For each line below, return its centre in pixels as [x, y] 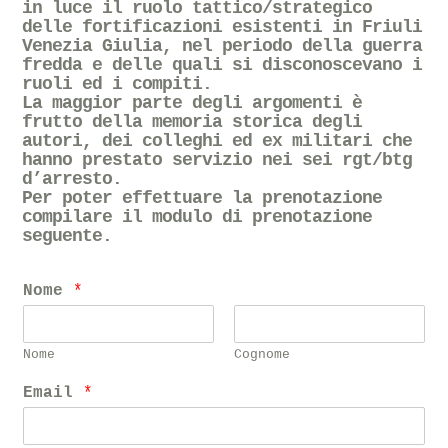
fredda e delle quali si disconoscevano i [222, 65]
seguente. [67, 236]
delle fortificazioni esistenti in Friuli [222, 27]
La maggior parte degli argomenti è [192, 103]
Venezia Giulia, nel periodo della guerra [222, 46]
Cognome [262, 355]
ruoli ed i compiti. [117, 84]
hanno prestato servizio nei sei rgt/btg [217, 160]
